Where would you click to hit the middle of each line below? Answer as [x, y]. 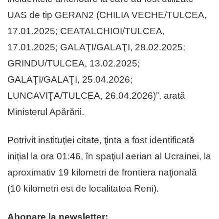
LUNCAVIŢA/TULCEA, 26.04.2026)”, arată [96, 96]
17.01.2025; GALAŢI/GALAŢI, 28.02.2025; [96, 47]
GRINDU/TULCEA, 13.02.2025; [74, 64]
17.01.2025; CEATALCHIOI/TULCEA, [86, 31]
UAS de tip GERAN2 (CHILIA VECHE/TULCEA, [107, 15]
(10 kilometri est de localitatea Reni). [83, 189]
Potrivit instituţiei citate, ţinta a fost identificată [101, 140]
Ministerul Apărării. [46, 112]
